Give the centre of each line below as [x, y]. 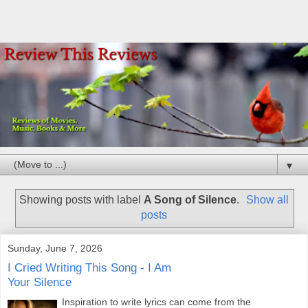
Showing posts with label [81, 200]
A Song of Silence [190, 200]
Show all [268, 200]
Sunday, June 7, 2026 [55, 248]
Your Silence [40, 282]
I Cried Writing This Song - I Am [89, 268]
